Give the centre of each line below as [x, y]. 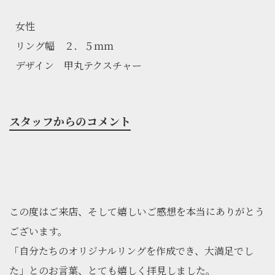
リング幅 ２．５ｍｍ [64, 46]
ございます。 [38, 231]
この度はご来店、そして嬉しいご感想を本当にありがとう [137, 212]
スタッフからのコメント [70, 121]
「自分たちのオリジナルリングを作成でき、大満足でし [131, 251]
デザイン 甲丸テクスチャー [79, 66]
